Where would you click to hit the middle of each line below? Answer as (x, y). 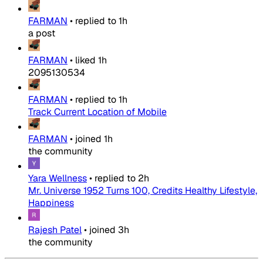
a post (42, 33)
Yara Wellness (58, 178)
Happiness (51, 203)
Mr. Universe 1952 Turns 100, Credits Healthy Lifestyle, (143, 191)
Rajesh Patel (55, 230)
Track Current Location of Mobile (97, 112)
